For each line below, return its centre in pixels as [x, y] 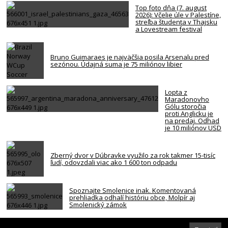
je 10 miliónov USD [193, 128]
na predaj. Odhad [192, 121]
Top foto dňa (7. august [171, 7]
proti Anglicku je [189, 114]
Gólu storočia [186, 107]
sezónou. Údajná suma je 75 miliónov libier [116, 64]
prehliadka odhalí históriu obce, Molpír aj [132, 197]
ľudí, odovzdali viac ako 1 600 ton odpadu [114, 163]
